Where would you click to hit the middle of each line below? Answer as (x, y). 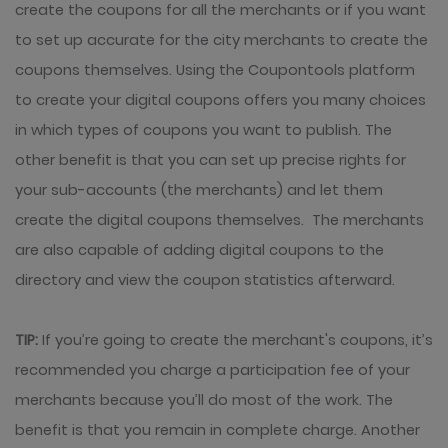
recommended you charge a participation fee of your (212, 370)
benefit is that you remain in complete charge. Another (217, 430)
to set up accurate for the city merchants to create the (221, 40)
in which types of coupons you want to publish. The (203, 130)
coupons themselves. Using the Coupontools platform (215, 70)
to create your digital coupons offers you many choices (220, 100)
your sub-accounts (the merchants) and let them (199, 190)
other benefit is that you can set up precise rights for (210, 160)
